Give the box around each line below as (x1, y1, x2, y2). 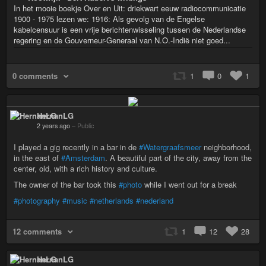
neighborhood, (201, 141, 252, 153)
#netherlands (90, 194, 134, 206)
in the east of (14, 151, 61, 163)
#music (62, 194, 87, 206)
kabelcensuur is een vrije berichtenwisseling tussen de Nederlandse (14, 24, 246, 36)
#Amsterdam (61, 151, 105, 163)
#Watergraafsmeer (139, 141, 201, 153)
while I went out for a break (142, 178, 237, 190)
